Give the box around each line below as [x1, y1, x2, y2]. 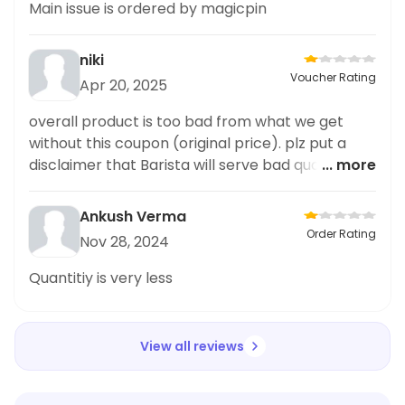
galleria [29, 198, 81, 219]
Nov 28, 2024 [80, 231, 169, 252]
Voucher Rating [290, 70, 376, 85]
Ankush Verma [80, 206, 186, 227]
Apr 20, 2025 [80, 75, 167, 96]
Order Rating [306, 226, 376, 241]
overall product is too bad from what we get [29, 111, 344, 132]
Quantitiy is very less [29, 268, 173, 288]
